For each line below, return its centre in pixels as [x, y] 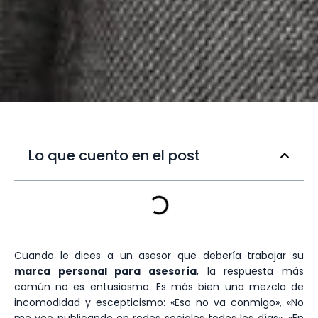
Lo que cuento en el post [114, 156]
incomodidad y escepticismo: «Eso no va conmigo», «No [159, 303]
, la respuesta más [250, 272]
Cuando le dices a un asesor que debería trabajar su [159, 256]
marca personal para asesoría [105, 272]
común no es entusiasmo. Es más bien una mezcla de [159, 287]
